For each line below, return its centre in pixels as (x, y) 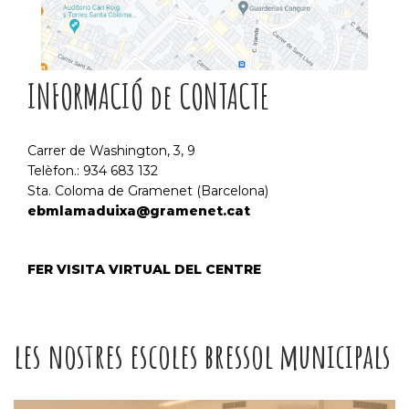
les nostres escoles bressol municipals (202, 355)
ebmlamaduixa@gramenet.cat (139, 211)
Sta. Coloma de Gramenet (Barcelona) (148, 191)
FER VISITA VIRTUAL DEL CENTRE (144, 269)
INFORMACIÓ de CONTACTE (149, 96)
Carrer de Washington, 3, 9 (111, 151)
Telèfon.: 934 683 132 (93, 171)
